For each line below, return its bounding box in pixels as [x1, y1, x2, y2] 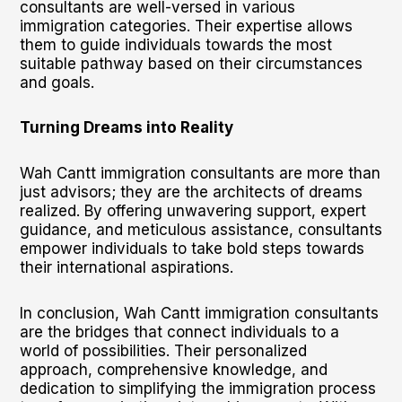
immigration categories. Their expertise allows [19, 16, 353, 35]
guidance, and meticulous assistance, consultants [19, 221, 382, 239]
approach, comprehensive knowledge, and [19, 360, 328, 379]
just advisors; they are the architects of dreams [19, 183, 363, 201]
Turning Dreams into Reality [19, 118, 233, 137]
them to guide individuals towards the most [19, 35, 332, 54]
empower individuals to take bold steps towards [19, 240, 364, 258]
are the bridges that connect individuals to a [19, 322, 339, 341]
